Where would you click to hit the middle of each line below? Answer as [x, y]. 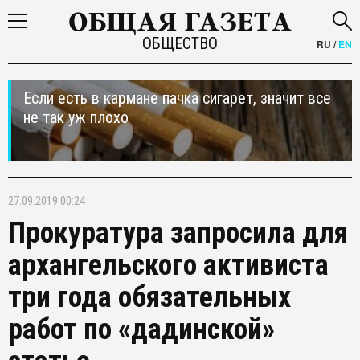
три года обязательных [149, 297]
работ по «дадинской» [141, 329]
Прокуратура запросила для [178, 233]
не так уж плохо [76, 117]
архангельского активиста [168, 265]
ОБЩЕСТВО [180, 43]
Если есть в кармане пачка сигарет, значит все [177, 98]
